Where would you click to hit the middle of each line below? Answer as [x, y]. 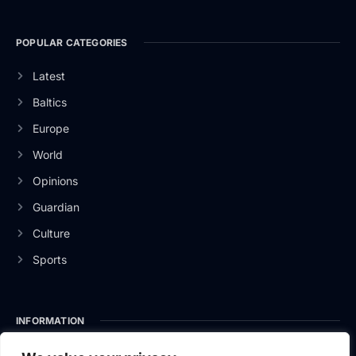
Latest [48, 75]
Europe [50, 128]
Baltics [49, 102]
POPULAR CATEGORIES [72, 42]
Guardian [56, 207]
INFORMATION [50, 320]
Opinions [55, 180]
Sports [49, 259]
